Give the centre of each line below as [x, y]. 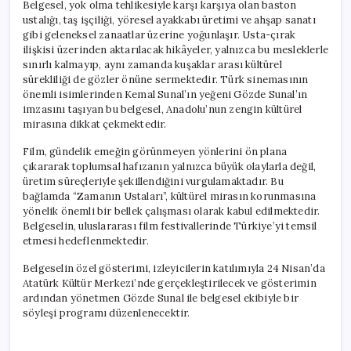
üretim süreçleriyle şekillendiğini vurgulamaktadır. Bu [153, 181]
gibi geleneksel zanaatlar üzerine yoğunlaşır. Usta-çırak [159, 34]
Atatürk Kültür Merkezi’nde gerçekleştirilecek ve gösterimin [170, 283]
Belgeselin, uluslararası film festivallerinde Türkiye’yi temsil [170, 226]
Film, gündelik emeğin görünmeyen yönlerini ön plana [155, 151]
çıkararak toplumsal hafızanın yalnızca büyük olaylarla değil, [170, 166]
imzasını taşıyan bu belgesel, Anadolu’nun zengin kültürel [163, 109]
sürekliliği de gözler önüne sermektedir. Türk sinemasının [166, 79]
